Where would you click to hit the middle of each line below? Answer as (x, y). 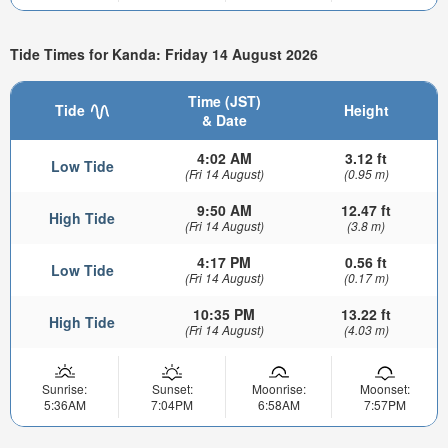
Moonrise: (278, 388)
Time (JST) (224, 100)
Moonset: (384, 388)
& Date (224, 119)
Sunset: (172, 388)
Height (366, 109)
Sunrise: (64, 388)
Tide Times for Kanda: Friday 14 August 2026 (164, 53)
